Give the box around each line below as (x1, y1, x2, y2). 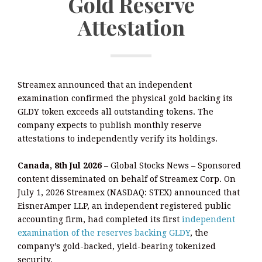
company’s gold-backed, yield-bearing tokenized (18, 241, 216, 251)
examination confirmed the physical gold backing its (18, 93, 233, 103)
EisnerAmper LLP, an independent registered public (18, 201, 231, 211)
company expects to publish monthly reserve (18, 120, 202, 130)
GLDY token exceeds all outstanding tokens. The (18, 106, 213, 116)
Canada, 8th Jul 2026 (18, 160, 102, 170)
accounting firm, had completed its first (18, 214, 182, 224)
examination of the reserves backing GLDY (18, 227, 190, 237)
